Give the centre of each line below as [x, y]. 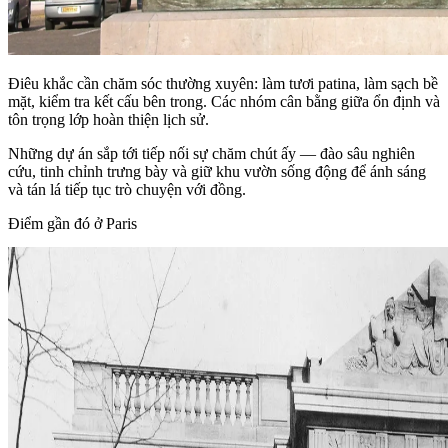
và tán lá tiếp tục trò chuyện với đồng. [127, 190]
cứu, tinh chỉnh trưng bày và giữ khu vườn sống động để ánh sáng [217, 172]
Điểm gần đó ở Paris [72, 224]
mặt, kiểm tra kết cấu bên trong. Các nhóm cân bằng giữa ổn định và [224, 102]
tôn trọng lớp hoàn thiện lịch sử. [108, 120]
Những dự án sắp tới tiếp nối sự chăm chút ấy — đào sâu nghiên [211, 154]
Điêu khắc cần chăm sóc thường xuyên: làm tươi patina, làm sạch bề [223, 84]
